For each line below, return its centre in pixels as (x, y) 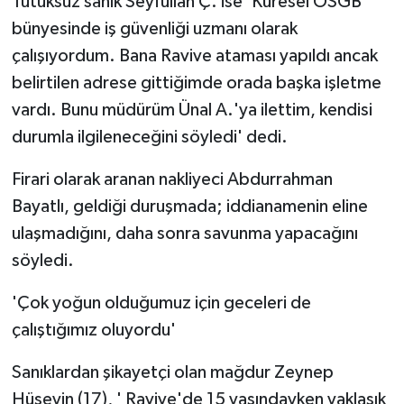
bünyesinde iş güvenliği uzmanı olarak (154, 28)
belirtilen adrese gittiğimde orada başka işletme (196, 83)
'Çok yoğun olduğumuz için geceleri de (161, 303)
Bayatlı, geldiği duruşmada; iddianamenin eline (189, 206)
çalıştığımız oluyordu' (93, 330)
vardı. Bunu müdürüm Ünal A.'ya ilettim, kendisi (192, 110)
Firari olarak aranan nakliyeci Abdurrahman (172, 179)
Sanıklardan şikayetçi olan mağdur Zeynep (172, 372)
